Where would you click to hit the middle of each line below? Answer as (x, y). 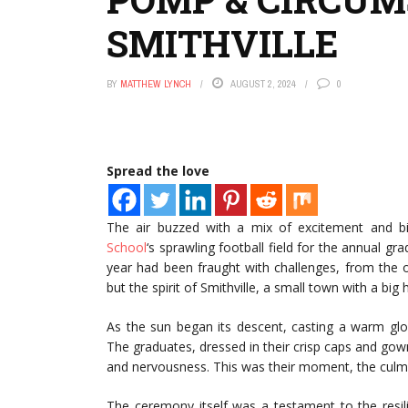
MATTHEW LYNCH (156, 84)
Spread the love (158, 171)
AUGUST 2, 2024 (263, 84)
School (127, 247)
